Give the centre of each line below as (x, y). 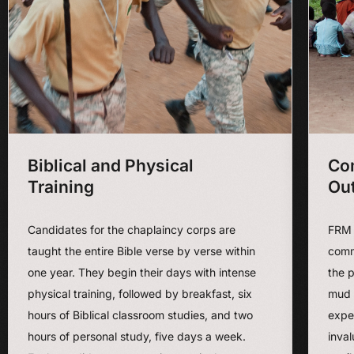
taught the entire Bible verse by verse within (141, 251)
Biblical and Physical (111, 166)
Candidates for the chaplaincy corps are (132, 230)
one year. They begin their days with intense (142, 272)
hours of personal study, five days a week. (137, 336)
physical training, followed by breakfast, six (140, 294)
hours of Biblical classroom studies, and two (140, 315)
